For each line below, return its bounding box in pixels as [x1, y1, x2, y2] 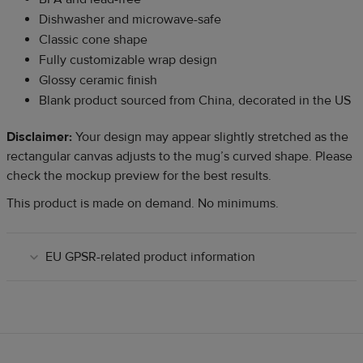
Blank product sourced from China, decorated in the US [39, 92, 351, 109]
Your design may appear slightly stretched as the [72, 128, 348, 145]
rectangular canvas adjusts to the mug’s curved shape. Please [6, 147, 352, 164]
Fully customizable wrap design [39, 51, 217, 68]
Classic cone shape [39, 31, 147, 48]
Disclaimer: [6, 128, 72, 145]
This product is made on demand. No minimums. [6, 194, 279, 211]
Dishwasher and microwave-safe [39, 11, 221, 28]
